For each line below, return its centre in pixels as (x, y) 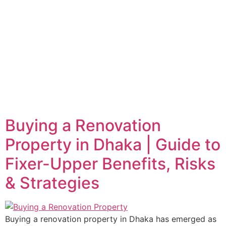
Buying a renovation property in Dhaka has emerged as (111, 219)
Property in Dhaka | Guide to (113, 145)
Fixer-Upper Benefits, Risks (110, 164)
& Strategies (52, 183)
